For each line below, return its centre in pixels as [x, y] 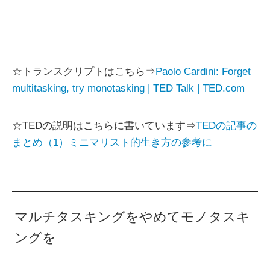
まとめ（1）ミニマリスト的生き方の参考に [112, 143]
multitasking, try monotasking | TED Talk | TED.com [128, 89]
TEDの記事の [226, 126]
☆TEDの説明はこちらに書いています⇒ [104, 126]
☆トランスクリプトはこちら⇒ [84, 72]
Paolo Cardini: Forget [203, 72]
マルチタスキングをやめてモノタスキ [133, 217]
